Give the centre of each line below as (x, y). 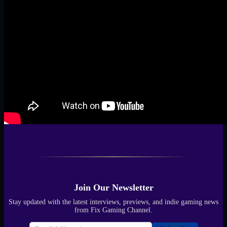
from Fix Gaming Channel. (113, 210)
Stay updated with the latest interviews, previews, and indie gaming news (113, 202)
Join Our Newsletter (113, 188)
